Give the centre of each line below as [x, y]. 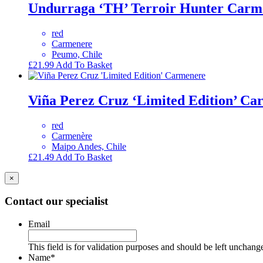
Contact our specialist [56, 201]
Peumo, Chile [77, 54]
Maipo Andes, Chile [89, 146]
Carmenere [72, 43]
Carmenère [72, 136]
